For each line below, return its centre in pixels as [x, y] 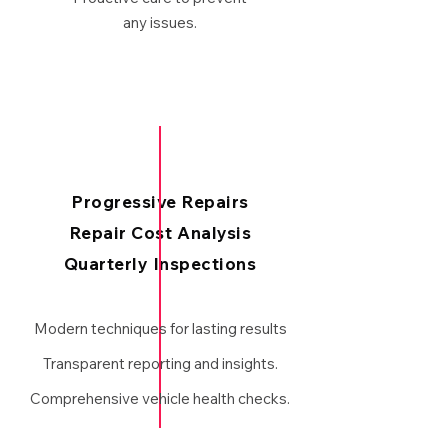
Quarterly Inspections [160, 263]
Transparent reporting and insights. [160, 363]
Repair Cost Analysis [160, 232]
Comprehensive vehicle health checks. [160, 398]
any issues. [160, 22]
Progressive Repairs [160, 201]
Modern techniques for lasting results [160, 328]
